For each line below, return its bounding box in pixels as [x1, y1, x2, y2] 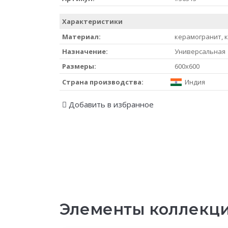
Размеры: [62, 61, 96, 71]
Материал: [62, 32, 101, 41]
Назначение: [62, 46, 108, 56]
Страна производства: [62, 77, 144, 87]
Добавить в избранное [67, 99, 154, 109]
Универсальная [175, 46, 225, 56]
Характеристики [62, 16, 123, 26]
